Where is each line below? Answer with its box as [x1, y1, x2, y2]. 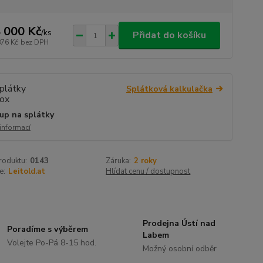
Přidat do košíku [132, 29, 206, 42]
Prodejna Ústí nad [142, 218, 215, 229]
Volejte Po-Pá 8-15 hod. [7, 237, 97, 248]
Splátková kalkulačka [126, 83, 213, 95]
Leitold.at [8, 166, 45, 177]
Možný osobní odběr [142, 243, 217, 254]
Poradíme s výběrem [7, 224, 89, 235]
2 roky [134, 156, 157, 166]
